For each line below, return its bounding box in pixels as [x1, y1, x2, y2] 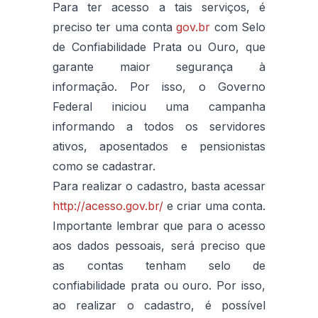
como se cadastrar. [53, 158, 155, 173]
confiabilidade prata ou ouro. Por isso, [53, 278, 265, 292]
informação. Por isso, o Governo [53, 79, 265, 94]
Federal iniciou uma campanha [53, 99, 265, 114]
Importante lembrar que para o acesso [53, 218, 265, 233]
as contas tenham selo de [53, 258, 265, 273]
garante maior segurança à [53, 59, 265, 74]
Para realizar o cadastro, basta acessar [53, 178, 265, 193]
